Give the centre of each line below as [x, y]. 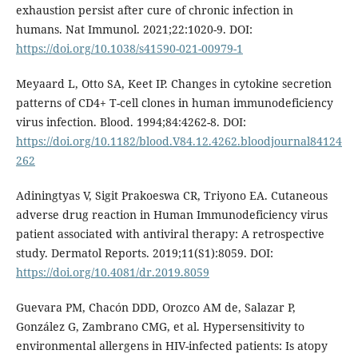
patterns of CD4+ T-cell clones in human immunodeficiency [174, 102]
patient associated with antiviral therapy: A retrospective [170, 233]
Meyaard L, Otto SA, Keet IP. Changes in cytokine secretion [173, 83]
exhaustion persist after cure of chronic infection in [154, 10]
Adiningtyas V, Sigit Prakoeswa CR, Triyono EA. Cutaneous [171, 195]
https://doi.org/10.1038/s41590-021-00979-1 [129, 48]
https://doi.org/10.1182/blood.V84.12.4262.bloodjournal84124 [179, 141]
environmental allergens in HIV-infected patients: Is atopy [171, 345]
